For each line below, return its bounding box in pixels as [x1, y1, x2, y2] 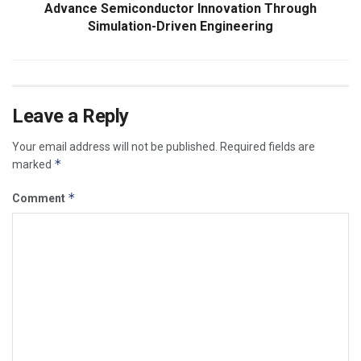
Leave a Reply [12, 104, 129, 127]
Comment [12, 191, 68, 205]
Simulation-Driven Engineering [88, 18, 273, 34]
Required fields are [220, 139, 315, 153]
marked [12, 157, 54, 171]
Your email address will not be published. [12, 139, 218, 153]
